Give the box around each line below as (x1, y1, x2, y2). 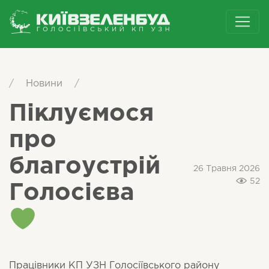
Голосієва (9, 183, 134, 204)
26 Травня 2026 (193, 165, 260, 172)
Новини (26, 79, 62, 88)
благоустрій (9, 156, 160, 177)
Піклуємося (9, 103, 154, 124)
